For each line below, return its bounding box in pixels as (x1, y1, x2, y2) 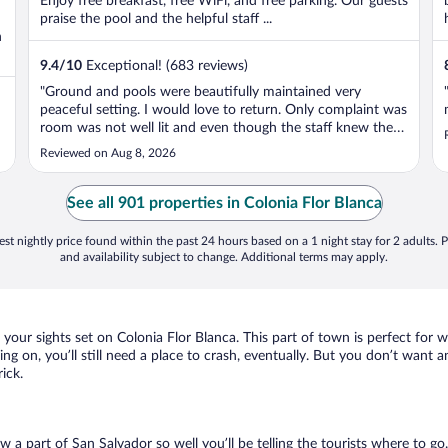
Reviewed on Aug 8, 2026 (40, 147, 176, 159)
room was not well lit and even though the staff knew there (40, 121, 405, 135)
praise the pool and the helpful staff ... (40, 12, 272, 26)
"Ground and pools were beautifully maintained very (40, 85, 361, 99)
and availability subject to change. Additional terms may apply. (60, 251, 388, 263)
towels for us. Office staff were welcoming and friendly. (40, 157, 379, 171)
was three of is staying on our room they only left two (40, 139, 372, 153)
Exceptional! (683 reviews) (82, 59, 248, 73)
